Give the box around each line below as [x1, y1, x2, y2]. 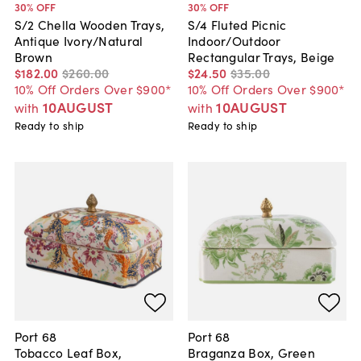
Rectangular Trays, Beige [187, 48, 335, 66]
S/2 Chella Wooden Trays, [14, 15, 165, 34]
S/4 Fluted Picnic [187, 15, 287, 34]
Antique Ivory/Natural [14, 31, 143, 50]
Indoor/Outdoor [187, 31, 281, 50]
